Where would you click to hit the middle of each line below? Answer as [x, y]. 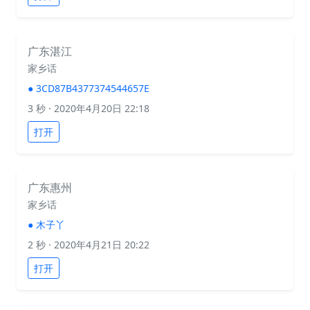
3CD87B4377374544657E [93, 88]
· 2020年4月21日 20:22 [98, 245]
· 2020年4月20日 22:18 [98, 108]
